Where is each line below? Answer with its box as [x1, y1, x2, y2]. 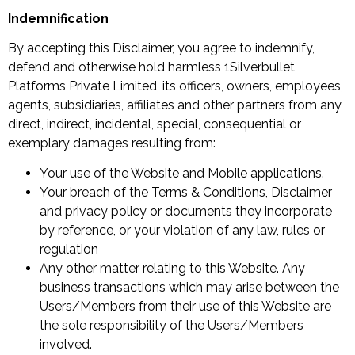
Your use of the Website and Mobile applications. [40, 166, 324, 181]
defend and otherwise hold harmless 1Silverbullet [8, 59, 295, 74]
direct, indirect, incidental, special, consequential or [8, 116, 301, 132]
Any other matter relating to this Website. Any [40, 261, 305, 277]
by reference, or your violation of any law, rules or [40, 223, 325, 239]
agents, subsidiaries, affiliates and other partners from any [8, 97, 342, 113]
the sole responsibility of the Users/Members [40, 318, 303, 334]
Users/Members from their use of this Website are [40, 299, 331, 315]
